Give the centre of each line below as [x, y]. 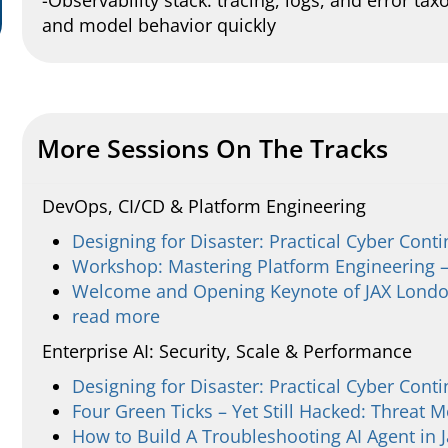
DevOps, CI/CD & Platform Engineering [204, 206]
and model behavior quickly [159, 25]
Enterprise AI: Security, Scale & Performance [227, 351]
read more [116, 316]
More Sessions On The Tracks [212, 148]
